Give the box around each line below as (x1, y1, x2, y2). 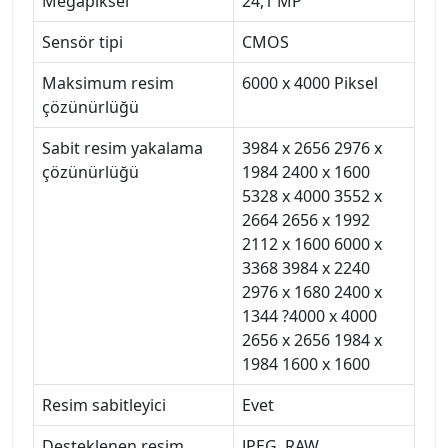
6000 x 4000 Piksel (242, 71, 378, 94)
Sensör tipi (42, 30, 123, 53)
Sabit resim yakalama (42, 136, 203, 159)
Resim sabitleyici (42, 393, 166, 416)
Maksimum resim (42, 71, 174, 94)
